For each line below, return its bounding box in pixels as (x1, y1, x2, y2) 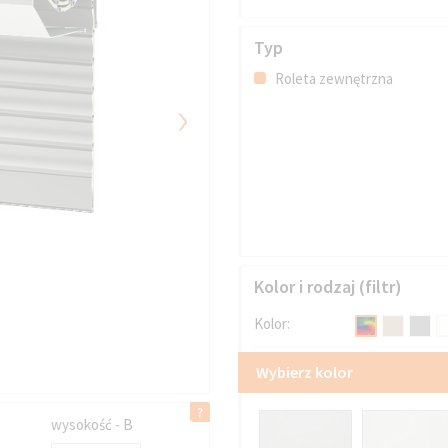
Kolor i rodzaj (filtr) (254, 274, 403, 298)
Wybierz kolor (256, 362, 354, 383)
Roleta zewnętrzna (272, 68, 394, 88)
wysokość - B (51, 415, 134, 435)
